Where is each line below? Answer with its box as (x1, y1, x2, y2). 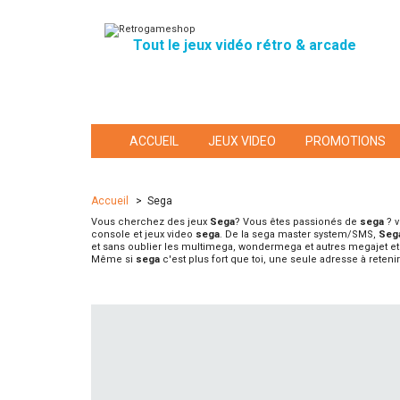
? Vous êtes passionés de (235, 216, 360, 228)
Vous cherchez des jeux (91, 216, 210, 228)
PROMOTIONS (305, 134, 386, 148)
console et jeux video (91, 229, 196, 240)
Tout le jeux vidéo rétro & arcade (133, 37, 356, 54)
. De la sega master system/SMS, (220, 229, 379, 240)
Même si (91, 254, 136, 265)
